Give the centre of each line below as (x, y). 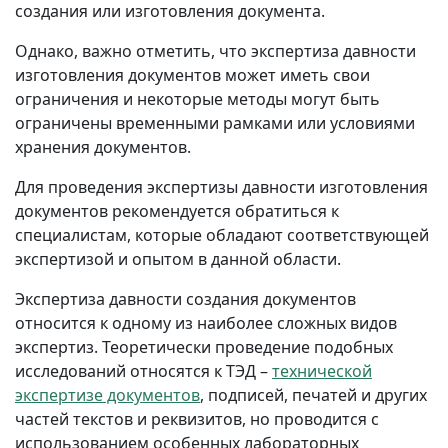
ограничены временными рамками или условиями (215, 123)
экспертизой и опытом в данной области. (178, 259)
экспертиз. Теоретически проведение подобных (204, 347)
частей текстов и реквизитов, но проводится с (197, 419)
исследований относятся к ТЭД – (143, 371)
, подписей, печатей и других (313, 395)
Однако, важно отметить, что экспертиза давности (215, 51)
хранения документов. (103, 147)
